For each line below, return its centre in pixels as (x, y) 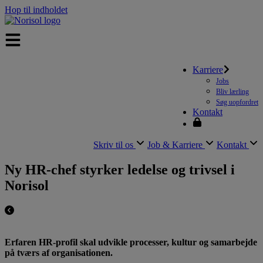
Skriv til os (114, 145)
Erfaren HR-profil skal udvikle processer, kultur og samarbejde (131, 242)
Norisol (27, 185)
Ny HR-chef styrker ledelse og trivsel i (120, 169)
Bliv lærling (232, 92)
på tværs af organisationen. (59, 252)
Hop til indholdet (36, 10)
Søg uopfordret (237, 102)
